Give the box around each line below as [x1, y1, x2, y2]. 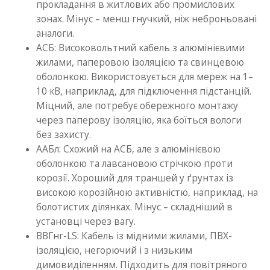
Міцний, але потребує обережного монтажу [36, 99, 238, 112]
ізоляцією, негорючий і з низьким [36, 243, 192, 257]
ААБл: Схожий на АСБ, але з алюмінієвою [36, 142, 221, 155]
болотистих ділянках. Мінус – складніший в [36, 200, 233, 213]
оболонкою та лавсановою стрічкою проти [36, 157, 233, 170]
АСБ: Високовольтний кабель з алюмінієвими [36, 41, 245, 54]
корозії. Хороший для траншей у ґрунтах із [36, 171, 233, 184]
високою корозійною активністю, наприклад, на [36, 186, 258, 199]
